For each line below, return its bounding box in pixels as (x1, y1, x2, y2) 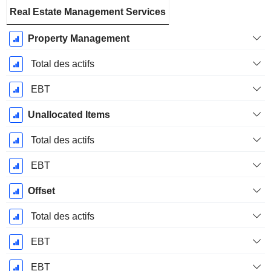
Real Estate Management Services (10, 7, 166, 18)
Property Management (27, 33, 129, 44)
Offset (27, 186, 55, 197)
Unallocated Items (27, 109, 110, 120)
